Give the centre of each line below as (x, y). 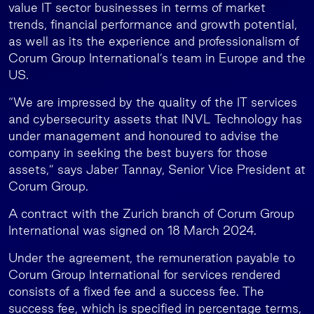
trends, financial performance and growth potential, (153, 24)
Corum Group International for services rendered (144, 274)
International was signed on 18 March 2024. (132, 230)
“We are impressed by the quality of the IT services (153, 102)
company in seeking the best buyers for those (138, 152)
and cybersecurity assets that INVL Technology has (155, 119)
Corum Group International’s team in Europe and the (157, 58)
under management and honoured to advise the (144, 136)
